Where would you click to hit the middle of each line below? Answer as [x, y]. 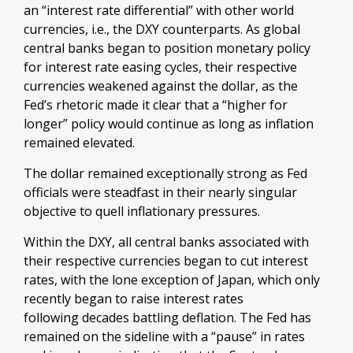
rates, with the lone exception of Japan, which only [172, 280]
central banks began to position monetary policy [167, 48]
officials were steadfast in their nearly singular [160, 192]
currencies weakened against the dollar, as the [161, 86]
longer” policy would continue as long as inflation [169, 124]
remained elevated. [79, 143]
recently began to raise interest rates [134, 299]
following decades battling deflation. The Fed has [167, 318]
